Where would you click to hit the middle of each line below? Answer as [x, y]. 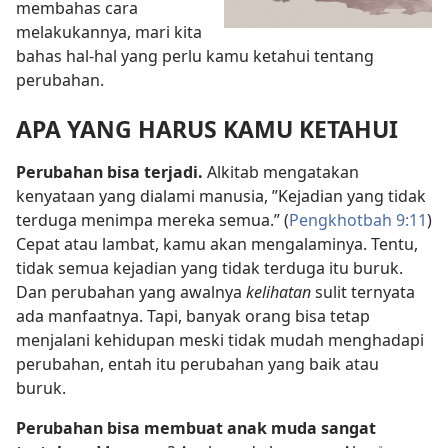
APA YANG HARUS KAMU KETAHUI [207, 129]
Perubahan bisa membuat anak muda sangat [196, 428]
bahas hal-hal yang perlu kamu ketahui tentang [195, 56]
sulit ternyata [365, 292]
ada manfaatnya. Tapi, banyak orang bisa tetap [193, 316]
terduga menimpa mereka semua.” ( [152, 220]
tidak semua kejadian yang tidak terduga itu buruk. [209, 268]
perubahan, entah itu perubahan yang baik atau [197, 364]
